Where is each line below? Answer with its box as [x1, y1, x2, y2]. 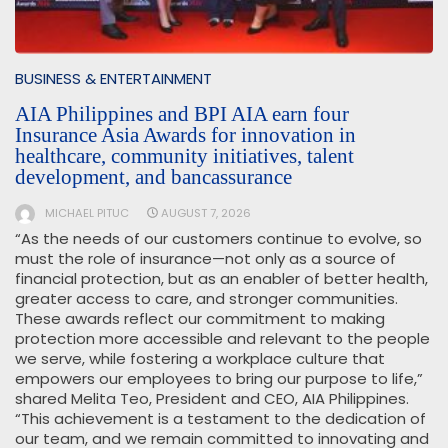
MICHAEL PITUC [45, 204, 129, 221]
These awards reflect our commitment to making [15, 307, 385, 329]
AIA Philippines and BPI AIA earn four [15, 101, 349, 126]
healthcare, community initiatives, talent [15, 143, 354, 168]
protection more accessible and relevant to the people [15, 327, 430, 349]
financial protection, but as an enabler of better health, [15, 267, 428, 289]
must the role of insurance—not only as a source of [15, 247, 396, 269]
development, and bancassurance [15, 164, 292, 189]
